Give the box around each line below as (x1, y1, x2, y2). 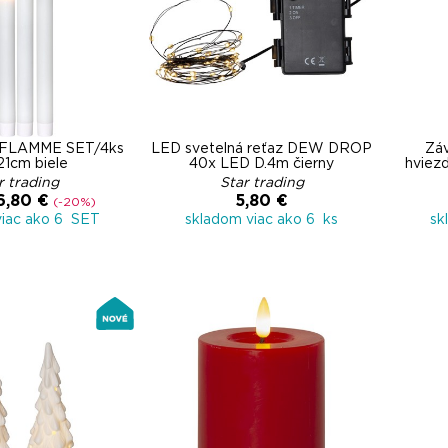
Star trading (219, 176, 304, 190)
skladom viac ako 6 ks (185, 213, 338, 227)
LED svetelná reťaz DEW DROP (151, 142, 372, 156)
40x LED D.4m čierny (189, 157, 334, 171)
